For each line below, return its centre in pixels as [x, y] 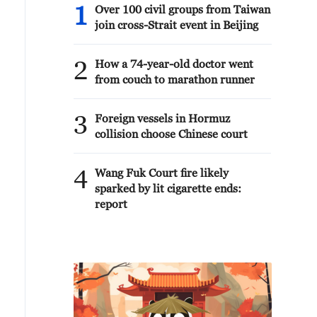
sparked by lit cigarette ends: [168, 188]
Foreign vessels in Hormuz [162, 118]
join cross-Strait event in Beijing [177, 25]
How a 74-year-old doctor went [174, 64]
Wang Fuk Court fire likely [162, 173]
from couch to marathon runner [175, 79]
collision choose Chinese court [171, 134]
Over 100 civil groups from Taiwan [183, 9]
